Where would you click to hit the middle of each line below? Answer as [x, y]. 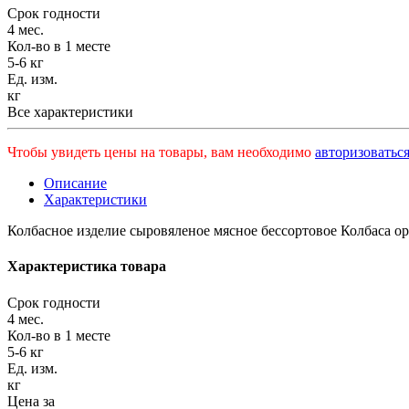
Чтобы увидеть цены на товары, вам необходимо [161, 152]
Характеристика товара [87, 267]
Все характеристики [70, 112]
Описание [75, 184]
